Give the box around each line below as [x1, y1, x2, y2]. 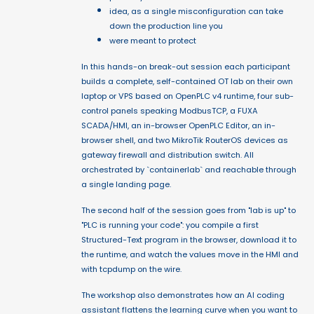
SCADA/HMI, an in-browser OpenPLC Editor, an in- [81, 120, 275, 132]
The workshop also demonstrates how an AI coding [81, 289, 285, 301]
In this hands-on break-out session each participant [81, 61, 290, 73]
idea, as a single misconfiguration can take [109, 6, 283, 18]
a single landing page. [81, 179, 171, 191]
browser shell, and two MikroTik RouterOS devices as [81, 135, 288, 146]
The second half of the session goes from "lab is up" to [81, 205, 296, 217]
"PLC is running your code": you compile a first [81, 219, 259, 231]
